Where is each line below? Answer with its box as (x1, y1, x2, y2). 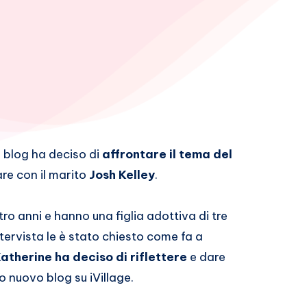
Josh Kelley (89, 167, 155, 183)
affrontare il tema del (102, 147, 232, 162)
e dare (190, 249, 225, 265)
